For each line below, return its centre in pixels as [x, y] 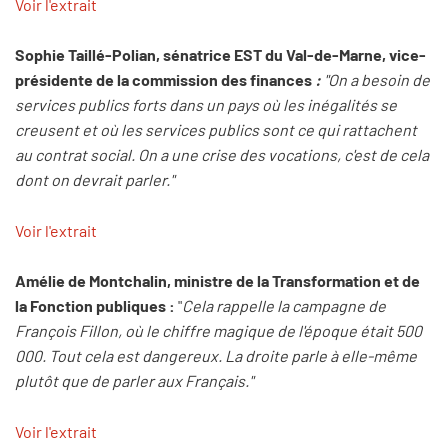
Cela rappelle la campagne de [284, 306]
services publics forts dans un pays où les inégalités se [206, 105]
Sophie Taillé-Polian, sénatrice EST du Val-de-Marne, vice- [220, 55]
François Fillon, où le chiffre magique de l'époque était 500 [218, 331]
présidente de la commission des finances [165, 80]
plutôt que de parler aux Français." [134, 381]
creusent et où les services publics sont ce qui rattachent [216, 130]
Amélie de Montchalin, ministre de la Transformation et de [217, 281]
